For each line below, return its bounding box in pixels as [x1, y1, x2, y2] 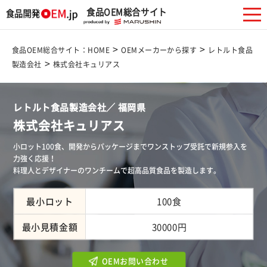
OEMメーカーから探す [121, 45, 197, 55]
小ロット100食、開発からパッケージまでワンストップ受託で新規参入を [13, 141, 248, 152]
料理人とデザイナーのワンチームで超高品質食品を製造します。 [13, 164, 221, 176]
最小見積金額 [21, 220, 78, 234]
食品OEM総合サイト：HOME [12, 45, 110, 55]
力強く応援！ [13, 153, 57, 164]
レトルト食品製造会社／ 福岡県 [13, 100, 146, 114]
